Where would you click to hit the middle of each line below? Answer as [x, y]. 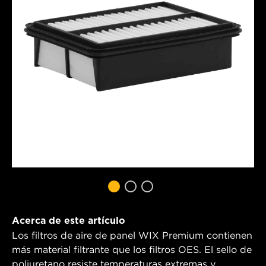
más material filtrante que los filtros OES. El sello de [132, 249]
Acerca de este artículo [69, 220]
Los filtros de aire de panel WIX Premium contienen [132, 235]
